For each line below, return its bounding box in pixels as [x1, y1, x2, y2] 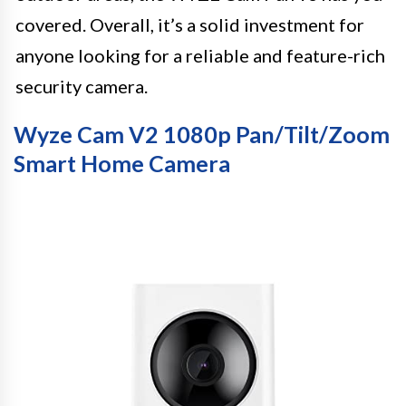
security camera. [15, 74, 148, 97]
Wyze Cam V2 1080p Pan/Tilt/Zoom [14, 120, 390, 148]
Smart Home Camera [14, 149, 230, 177]
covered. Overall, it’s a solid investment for [15, 13, 364, 35]
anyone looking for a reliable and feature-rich [15, 43, 385, 66]
